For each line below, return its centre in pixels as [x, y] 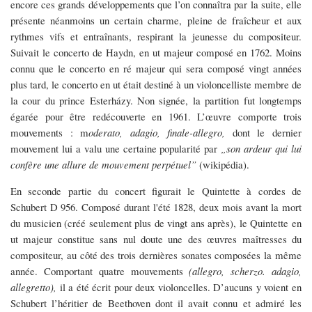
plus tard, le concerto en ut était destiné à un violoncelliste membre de [156, 84]
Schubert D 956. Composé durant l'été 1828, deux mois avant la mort [156, 206]
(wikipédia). [223, 164]
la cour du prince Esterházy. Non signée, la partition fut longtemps [156, 100]
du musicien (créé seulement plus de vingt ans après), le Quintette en [156, 223]
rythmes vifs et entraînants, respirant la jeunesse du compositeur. [156, 36]
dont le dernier [267, 132]
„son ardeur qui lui [262, 148]
